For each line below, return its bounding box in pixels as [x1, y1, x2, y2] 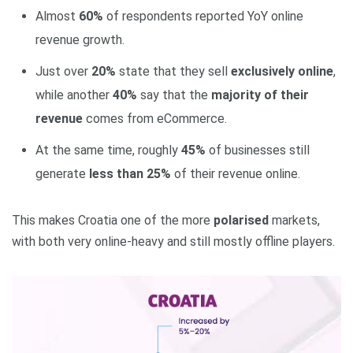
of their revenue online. [171, 166, 300, 181]
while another [35, 87, 113, 102]
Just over [35, 64, 91, 79]
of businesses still [206, 143, 310, 158]
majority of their [211, 87, 309, 102]
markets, [269, 213, 320, 228]
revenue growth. [35, 32, 124, 47]
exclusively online [231, 64, 333, 79]
